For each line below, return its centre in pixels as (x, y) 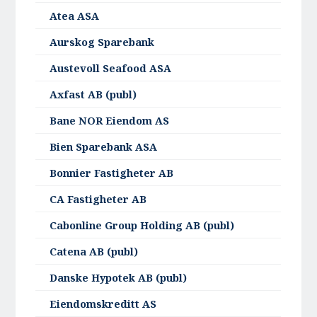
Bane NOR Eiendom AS (110, 121)
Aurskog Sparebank (102, 42)
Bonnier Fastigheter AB (112, 173)
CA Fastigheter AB (98, 200)
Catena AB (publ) (94, 252)
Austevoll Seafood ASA (111, 69)
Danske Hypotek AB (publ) (119, 278)
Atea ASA (75, 16)
